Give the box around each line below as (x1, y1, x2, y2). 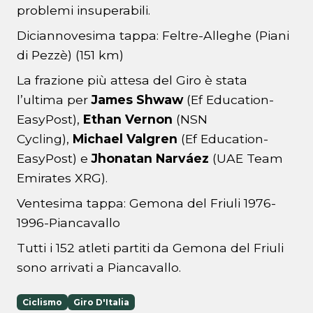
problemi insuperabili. (17, 3, 150, 18)
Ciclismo (22, 297, 62, 308)
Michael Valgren (73, 131, 177, 147)
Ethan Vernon (83, 112, 173, 127)
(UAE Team (209, 151, 283, 166)
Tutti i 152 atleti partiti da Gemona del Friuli (17, 240, 284, 256)
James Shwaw (92, 92, 183, 108)
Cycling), (17, 131, 73, 147)
